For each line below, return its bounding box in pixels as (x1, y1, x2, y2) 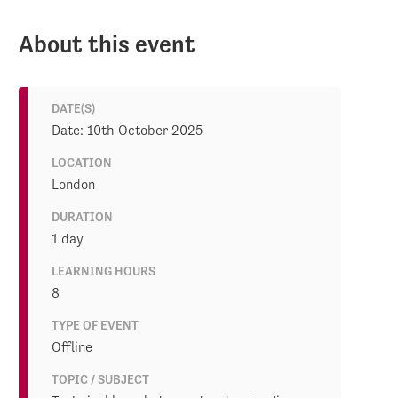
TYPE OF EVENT (51, 318, 139, 332)
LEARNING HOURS (51, 264, 155, 278)
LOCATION (51, 155, 112, 170)
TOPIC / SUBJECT (51, 372, 149, 386)
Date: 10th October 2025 (51, 122, 203, 139)
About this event (19, 30, 196, 58)
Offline (51, 338, 92, 355)
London (51, 176, 95, 193)
